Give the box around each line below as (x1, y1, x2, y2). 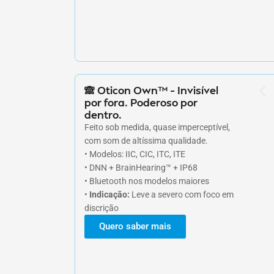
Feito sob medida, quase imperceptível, (84, 122, 230, 132)
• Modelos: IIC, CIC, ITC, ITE (84, 149, 185, 159)
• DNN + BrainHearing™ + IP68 (84, 162, 198, 172)
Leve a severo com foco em (130, 189, 234, 199)
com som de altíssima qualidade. (84, 135, 208, 146)
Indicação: (89, 189, 130, 199)
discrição (84, 202, 119, 213)
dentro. (84, 107, 122, 121)
